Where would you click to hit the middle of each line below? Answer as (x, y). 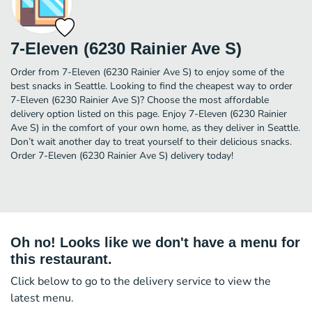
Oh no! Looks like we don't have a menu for (155, 242)
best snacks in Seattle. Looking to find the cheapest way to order (151, 86)
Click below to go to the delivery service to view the (141, 281)
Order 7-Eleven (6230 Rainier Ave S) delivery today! (122, 155)
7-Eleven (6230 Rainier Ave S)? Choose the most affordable (140, 100)
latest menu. (42, 298)
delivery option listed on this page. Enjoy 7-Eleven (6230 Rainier (149, 114)
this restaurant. (61, 259)
